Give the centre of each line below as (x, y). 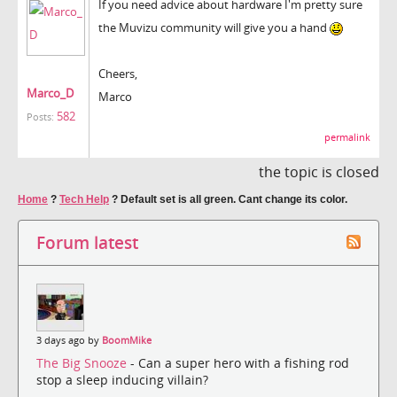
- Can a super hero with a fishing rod (240, 363)
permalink (347, 137)
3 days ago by (69, 340)
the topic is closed (319, 171)
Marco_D (50, 93)
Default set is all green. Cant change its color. (234, 199)
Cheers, (118, 73)
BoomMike (127, 340)
